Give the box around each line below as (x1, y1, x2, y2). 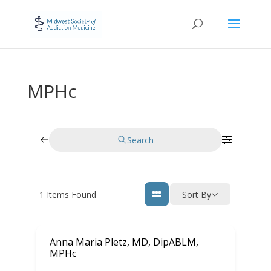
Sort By (182, 188, 212, 200)
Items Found (44, 188, 96, 200)
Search (126, 134, 154, 146)
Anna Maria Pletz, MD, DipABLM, (49, 235, 198, 249)
